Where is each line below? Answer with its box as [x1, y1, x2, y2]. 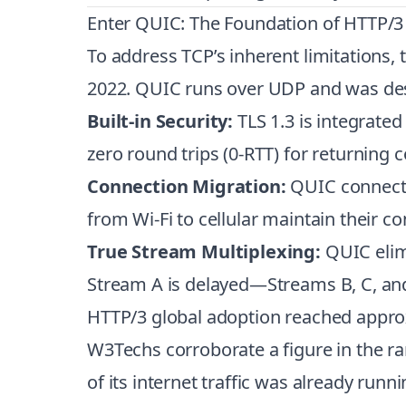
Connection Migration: [87, 174, 286, 198]
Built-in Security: [87, 109, 234, 133]
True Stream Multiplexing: [87, 239, 321, 264]
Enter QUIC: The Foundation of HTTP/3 [87, 11, 404, 35]
